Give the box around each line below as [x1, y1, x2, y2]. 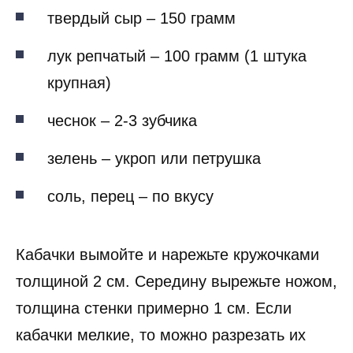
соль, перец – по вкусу [47, 188, 214, 206]
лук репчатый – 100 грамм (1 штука [47, 47, 307, 65]
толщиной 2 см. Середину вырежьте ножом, [16, 273, 337, 291]
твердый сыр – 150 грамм [47, 9, 236, 28]
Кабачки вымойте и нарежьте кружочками [16, 246, 319, 264]
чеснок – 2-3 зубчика [47, 112, 197, 130]
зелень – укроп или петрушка [47, 150, 261, 168]
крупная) [47, 74, 111, 92]
